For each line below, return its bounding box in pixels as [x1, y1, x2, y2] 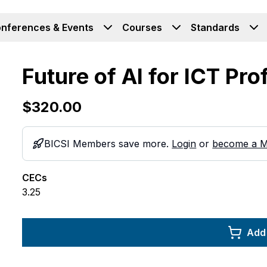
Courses [122, 21, 162, 33]
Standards [191, 21, 240, 33]
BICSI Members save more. [44, 138, 172, 150]
